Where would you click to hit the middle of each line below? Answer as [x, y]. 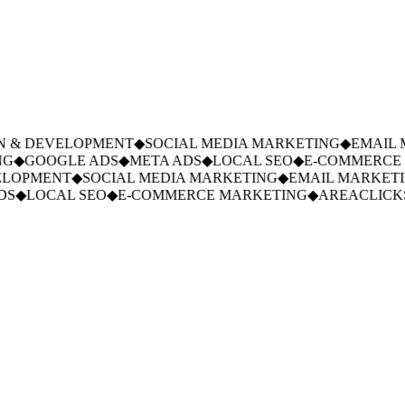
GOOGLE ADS [59, 161]
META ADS [153, 161]
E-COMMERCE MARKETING [200, 195]
